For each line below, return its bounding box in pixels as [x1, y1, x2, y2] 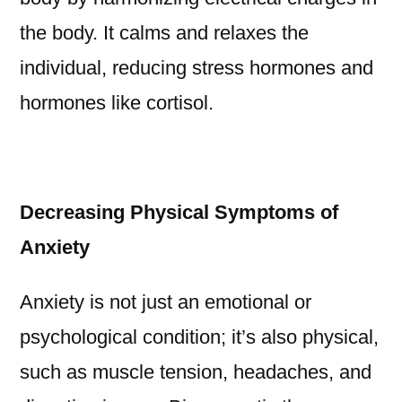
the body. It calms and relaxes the [20, 22, 309, 45]
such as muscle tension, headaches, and [20, 361, 371, 384]
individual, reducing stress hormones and [20, 57, 373, 80]
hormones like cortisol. [20, 92, 214, 115]
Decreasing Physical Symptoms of [20, 201, 338, 224]
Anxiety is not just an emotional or [20, 291, 311, 314]
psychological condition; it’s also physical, [20, 326, 379, 349]
